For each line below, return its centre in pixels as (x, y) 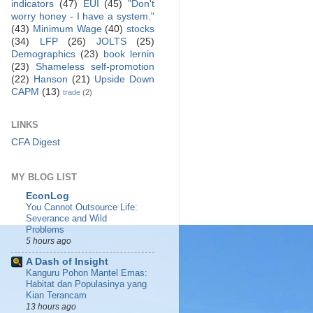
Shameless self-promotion (95, 67)
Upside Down (124, 80)
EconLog (48, 196)
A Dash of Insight (67, 262)
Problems (45, 229)
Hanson (51, 80)
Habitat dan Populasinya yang (86, 284)
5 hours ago (49, 241)
